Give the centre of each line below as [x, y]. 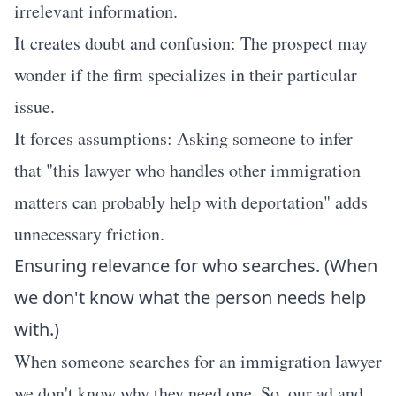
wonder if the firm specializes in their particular [186, 75]
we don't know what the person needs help [190, 297]
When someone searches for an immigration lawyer [198, 361]
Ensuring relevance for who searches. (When [196, 266]
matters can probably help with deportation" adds [191, 202]
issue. [34, 107]
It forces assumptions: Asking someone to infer [183, 138]
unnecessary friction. [89, 234]
